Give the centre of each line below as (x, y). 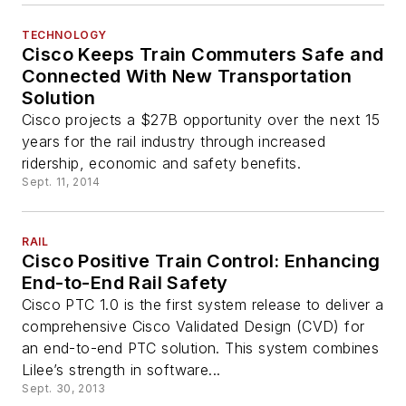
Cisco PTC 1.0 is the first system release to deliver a (203, 305)
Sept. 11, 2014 (61, 182)
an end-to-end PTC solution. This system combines (201, 348)
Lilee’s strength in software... (121, 370)
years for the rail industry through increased (174, 142)
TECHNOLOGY (64, 35)
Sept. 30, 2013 (64, 389)
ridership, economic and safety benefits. (161, 164)
